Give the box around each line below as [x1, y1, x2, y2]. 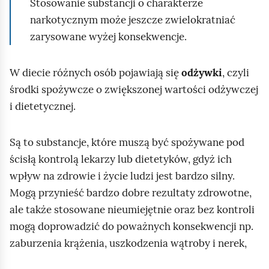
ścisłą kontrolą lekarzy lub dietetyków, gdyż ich [10, 153, 232, 166]
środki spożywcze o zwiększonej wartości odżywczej [10, 83, 258, 96]
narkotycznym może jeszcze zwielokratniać [30, 13, 235, 26]
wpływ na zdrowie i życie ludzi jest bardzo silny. [10, 169, 235, 183]
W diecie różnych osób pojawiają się [10, 66, 181, 79]
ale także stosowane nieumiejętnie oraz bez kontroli [10, 203, 255, 216]
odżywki [181, 66, 222, 79]
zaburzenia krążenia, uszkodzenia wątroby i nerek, [10, 237, 247, 250]
